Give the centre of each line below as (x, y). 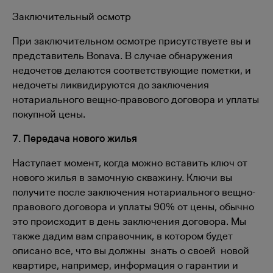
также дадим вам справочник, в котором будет (122, 236)
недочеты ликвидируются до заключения (111, 85)
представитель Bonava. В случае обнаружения (122, 55)
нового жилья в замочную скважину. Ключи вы (122, 177)
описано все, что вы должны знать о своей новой (131, 250)
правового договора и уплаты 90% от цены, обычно (133, 207)
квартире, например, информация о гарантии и (125, 265)
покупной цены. (49, 114)
